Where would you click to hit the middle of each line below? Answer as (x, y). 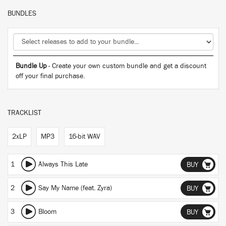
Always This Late (63, 164)
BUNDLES (22, 14)
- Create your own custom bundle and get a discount (126, 66)
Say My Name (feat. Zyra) (75, 188)
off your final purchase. (50, 76)
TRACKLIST (24, 113)
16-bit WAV (84, 137)
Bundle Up (31, 66)
